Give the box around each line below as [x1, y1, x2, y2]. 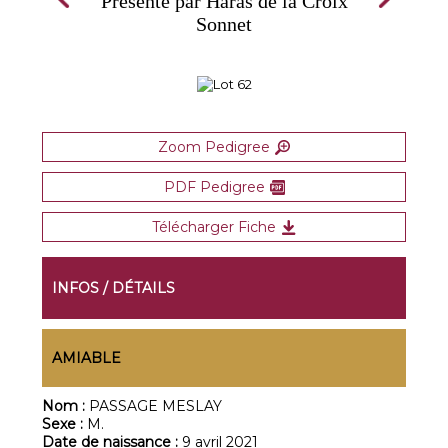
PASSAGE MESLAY [89, 397, 223, 415]
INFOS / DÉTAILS [52, 279, 176, 297]
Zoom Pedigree [158, 138, 270, 156]
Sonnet [196, 13, 252, 35]
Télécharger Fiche [152, 218, 276, 236]
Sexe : [42, 415, 88, 433]
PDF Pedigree [163, 178, 265, 196]
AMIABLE [52, 349, 122, 367]
